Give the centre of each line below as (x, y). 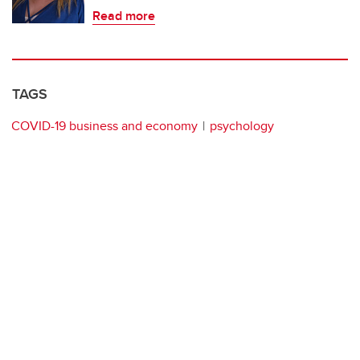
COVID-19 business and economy (104, 126)
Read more (124, 16)
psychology (242, 126)
